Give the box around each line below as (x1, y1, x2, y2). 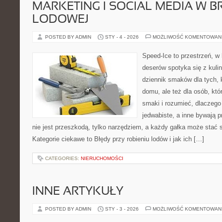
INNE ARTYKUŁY (32, 186, 123, 197)
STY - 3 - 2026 (105, 206, 139, 212)
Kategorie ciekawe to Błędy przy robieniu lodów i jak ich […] (32, 135, 204, 143)
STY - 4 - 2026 (105, 34, 139, 40)
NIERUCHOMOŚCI (81, 156, 123, 161)
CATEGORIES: (45, 156, 81, 161)
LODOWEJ (32, 14, 89, 25)
